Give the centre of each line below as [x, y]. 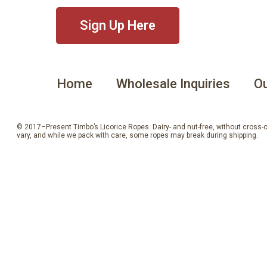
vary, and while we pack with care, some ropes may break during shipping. [137, 135]
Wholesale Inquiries [173, 84]
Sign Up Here [118, 25]
